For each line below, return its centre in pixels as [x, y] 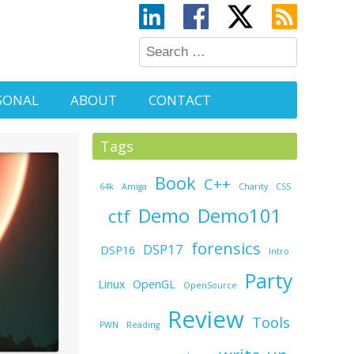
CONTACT [180, 100]
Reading [143, 325]
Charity [253, 186]
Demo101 [239, 216]
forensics [226, 248]
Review [206, 319]
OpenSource [210, 285]
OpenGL [154, 284]
